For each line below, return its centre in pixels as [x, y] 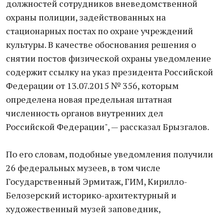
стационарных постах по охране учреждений [99, 31]
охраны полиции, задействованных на [86, 17]
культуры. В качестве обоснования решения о [101, 44]
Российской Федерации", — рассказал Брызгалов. [108, 127]
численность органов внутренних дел [85, 113]
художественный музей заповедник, [83, 209]
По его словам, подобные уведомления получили [109, 154]
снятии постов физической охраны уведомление [109, 58]
